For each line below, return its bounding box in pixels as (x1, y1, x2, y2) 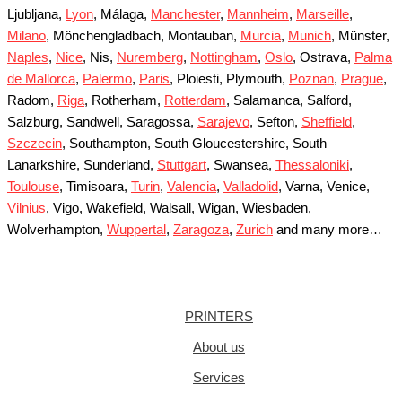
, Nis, (83, 49, 117, 65)
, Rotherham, (84, 92, 164, 108)
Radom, (7, 92, 57, 108)
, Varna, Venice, (278, 179, 370, 194)
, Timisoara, (59, 179, 131, 194)
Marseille (296, 6, 349, 22)
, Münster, (331, 28, 389, 43)
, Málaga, (93, 6, 151, 22)
